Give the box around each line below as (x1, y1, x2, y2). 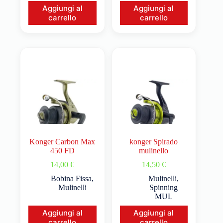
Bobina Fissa (51, 174, 92, 183)
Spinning (149, 183, 178, 192)
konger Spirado (129, 137, 178, 146)
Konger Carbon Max (29, 137, 96, 146)
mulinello (139, 146, 169, 155)
